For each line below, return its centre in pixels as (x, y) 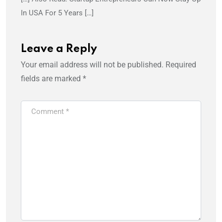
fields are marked (52, 79)
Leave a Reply (59, 49)
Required (181, 65)
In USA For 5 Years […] (57, 13)
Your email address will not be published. (92, 65)
